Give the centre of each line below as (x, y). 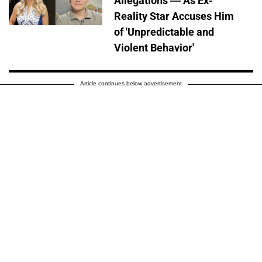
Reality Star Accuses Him (174, 16)
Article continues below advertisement (131, 84)
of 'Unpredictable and (164, 32)
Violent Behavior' (154, 48)
